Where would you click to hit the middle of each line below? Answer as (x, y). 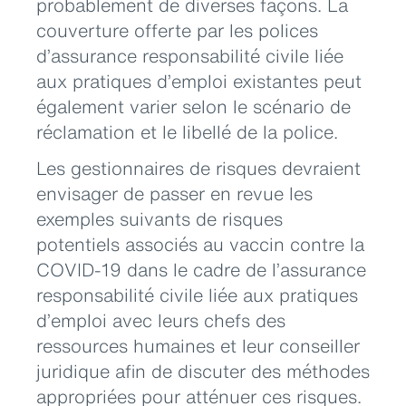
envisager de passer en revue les (174, 193)
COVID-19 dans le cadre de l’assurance (201, 270)
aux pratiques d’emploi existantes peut (199, 81)
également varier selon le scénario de (193, 106)
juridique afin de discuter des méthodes (203, 371)
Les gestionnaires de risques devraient (198, 168)
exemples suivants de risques (159, 219)
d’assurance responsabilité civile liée (190, 55)
